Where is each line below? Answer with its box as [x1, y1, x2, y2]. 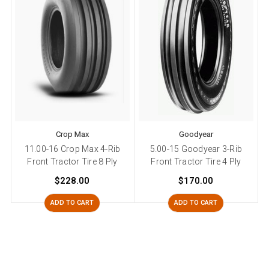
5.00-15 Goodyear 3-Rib [150, 144, 243, 154]
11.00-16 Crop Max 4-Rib [24, 144, 121, 154]
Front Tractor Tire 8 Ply [27, 157, 118, 167]
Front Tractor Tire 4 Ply [151, 157, 241, 167]
